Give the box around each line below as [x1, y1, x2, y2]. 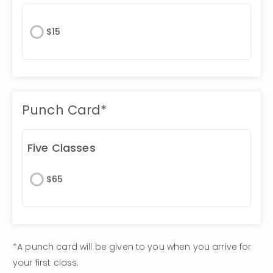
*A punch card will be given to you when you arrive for [13, 241, 252, 253]
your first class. [13, 257, 82, 269]
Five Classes [27, 140, 96, 156]
